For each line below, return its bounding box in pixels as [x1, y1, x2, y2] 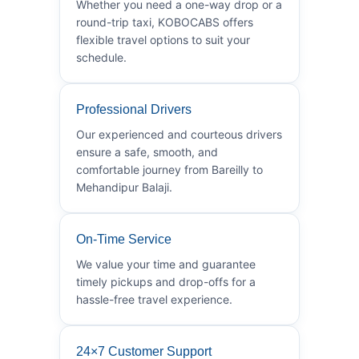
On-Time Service [76, 232, 171, 246]
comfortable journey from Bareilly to [76, 162, 263, 176]
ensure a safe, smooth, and [76, 144, 218, 159]
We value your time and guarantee [76, 256, 256, 271]
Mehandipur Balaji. [76, 179, 172, 194]
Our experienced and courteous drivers [76, 127, 282, 141]
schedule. [76, 50, 127, 64]
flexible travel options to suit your [76, 32, 250, 46]
